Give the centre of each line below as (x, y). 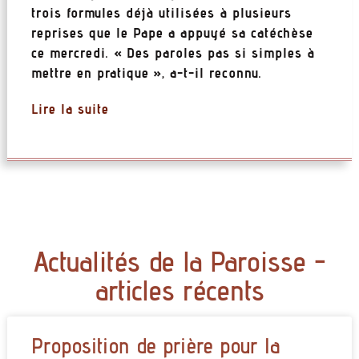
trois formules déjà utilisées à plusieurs (161, 12)
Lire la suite (70, 108)
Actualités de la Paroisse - (179, 261)
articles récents (179, 290)
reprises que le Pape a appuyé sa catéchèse (172, 32)
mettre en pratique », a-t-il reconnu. (146, 72)
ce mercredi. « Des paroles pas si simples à (173, 52)
